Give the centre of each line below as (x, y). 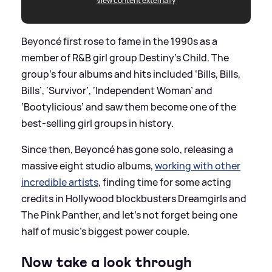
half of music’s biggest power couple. (105, 231)
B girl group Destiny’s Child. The (157, 57)
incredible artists (60, 182)
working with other (198, 165)
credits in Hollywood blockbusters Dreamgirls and (134, 198)
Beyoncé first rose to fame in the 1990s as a (119, 41)
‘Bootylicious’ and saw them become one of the (129, 107)
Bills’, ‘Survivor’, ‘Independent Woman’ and (117, 90)
